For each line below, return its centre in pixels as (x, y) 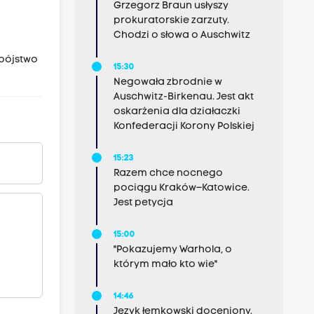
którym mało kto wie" (165, 265)
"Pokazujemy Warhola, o (172, 250)
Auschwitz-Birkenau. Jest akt (183, 97)
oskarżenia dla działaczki (177, 112)
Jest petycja (143, 203)
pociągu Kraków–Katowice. (181, 188)
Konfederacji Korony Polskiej (184, 127)
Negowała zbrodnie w (168, 82)
